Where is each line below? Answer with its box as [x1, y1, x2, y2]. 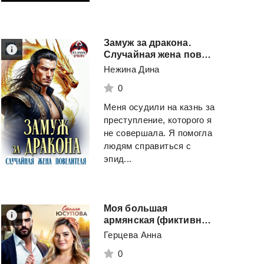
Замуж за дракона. [104, 37, 191, 48]
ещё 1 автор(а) [16, 10, 78, 21]
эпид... [104, 153, 132, 164]
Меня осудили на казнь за [104, 101, 215, 112]
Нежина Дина [104, 64, 160, 74]
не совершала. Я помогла [104, 127, 213, 138]
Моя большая [104, 203, 168, 213]
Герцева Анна [104, 229, 162, 240]
